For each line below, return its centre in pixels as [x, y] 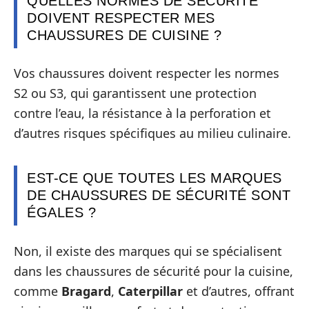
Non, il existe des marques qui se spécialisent [148, 251]
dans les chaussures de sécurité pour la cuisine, [153, 271]
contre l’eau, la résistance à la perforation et [142, 113]
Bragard [86, 291]
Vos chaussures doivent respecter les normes [147, 73]
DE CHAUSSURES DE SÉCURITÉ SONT [159, 196]
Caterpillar [150, 291]
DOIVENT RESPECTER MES [121, 18]
